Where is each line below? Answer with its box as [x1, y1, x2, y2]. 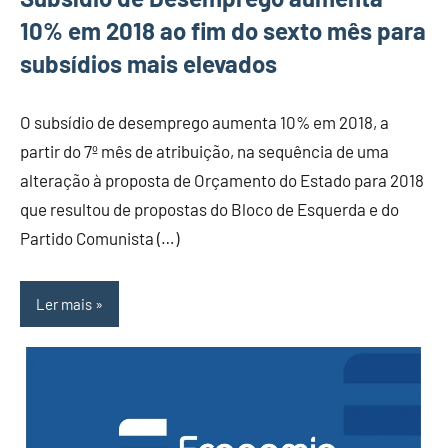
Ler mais [36, 294, 92, 313]
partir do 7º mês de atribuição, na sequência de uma [20, 141, 389, 162]
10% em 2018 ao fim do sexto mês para [20, 16, 426, 46]
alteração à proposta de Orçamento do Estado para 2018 [20, 170, 424, 191]
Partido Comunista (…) [20, 228, 179, 249]
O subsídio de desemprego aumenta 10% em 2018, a [20, 112, 389, 133]
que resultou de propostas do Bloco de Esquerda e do [20, 199, 399, 220]
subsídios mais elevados [20, 49, 277, 79]
